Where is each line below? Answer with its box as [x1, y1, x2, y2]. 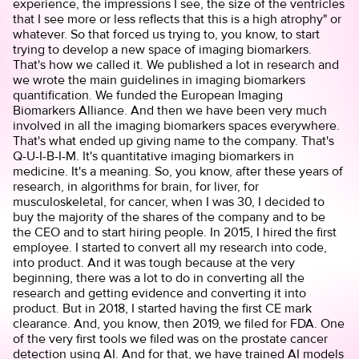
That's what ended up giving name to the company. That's [13, 132, 335, 148]
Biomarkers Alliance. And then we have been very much [13, 102, 328, 118]
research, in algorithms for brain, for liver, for [13, 178, 260, 194]
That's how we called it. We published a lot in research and [13, 56, 340, 72]
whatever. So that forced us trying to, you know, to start [13, 26, 321, 42]
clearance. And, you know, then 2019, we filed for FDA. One [13, 315, 345, 331]
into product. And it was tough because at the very [13, 254, 296, 270]
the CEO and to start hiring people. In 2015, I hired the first [13, 224, 337, 240]
